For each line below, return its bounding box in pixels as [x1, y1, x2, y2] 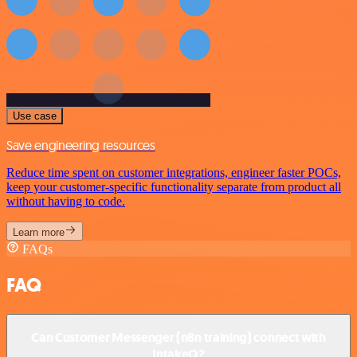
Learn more [13, 226, 65, 239]
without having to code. [6, 194, 125, 209]
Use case [13, 110, 57, 123]
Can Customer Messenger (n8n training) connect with [31, 328, 326, 346]
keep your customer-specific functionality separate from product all [6, 180, 341, 194]
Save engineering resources [6, 137, 155, 154]
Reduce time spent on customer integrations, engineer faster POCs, [6, 166, 341, 180]
